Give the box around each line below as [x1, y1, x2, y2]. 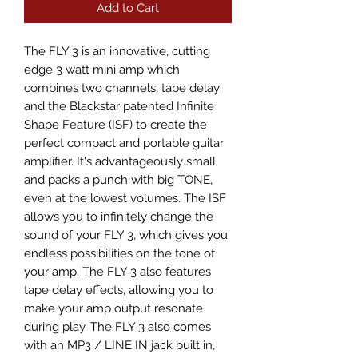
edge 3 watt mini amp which [24, 62, 180, 77]
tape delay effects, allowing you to [24, 282, 213, 297]
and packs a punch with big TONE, [24, 172, 213, 187]
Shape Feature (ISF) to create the [24, 117, 207, 132]
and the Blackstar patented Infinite [24, 98, 214, 113]
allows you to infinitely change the [24, 209, 213, 224]
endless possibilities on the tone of [24, 245, 215, 261]
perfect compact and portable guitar [24, 135, 224, 150]
